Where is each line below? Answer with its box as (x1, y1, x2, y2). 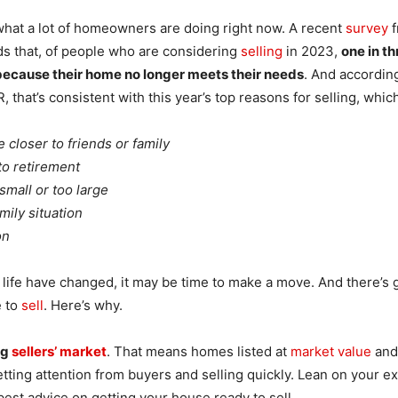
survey (346, 20, 388, 37)
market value (291, 343, 371, 361)
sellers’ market (12, 343, 107, 361)
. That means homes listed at (107, 343, 291, 361)
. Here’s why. (44, 297, 123, 314)
